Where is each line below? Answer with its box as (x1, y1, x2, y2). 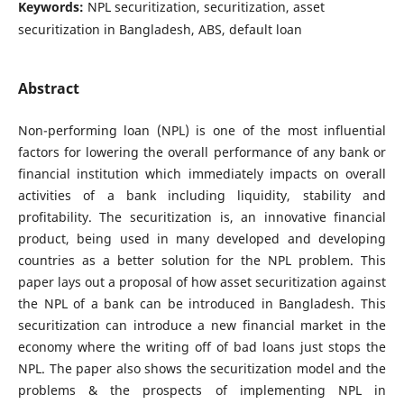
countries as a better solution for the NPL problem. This (17, 252, 387, 270)
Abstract (17, 78, 79, 99)
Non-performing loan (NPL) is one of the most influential (17, 122, 387, 140)
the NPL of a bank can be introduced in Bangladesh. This (17, 295, 387, 313)
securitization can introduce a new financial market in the (17, 317, 387, 335)
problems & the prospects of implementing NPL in (17, 381, 387, 399)
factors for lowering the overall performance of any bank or (17, 143, 387, 161)
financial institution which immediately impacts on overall (17, 165, 387, 183)
